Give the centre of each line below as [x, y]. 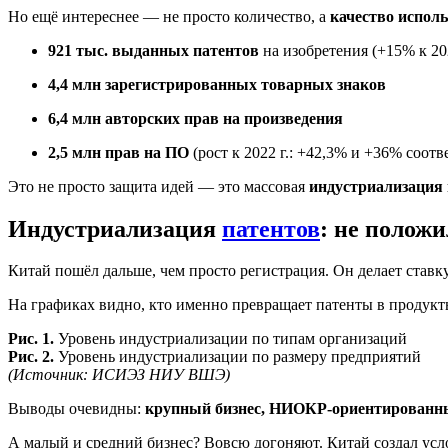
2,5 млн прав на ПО [118, 152]
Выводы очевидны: [76, 409]
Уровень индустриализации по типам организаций [230, 339]
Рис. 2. [31, 357]
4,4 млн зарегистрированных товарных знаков [217, 84]
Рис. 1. [31, 339]
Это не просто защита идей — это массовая [158, 186]
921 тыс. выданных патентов [153, 50]
